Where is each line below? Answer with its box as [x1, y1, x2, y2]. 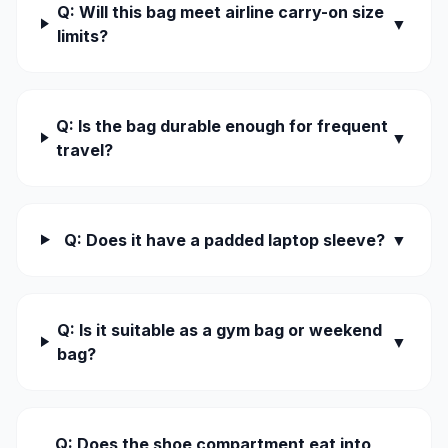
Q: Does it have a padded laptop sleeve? [63, 229, 385, 250]
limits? [56, 25, 108, 46]
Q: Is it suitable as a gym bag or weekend [56, 319, 382, 340]
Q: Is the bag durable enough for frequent [56, 115, 389, 136]
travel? [56, 139, 114, 160]
